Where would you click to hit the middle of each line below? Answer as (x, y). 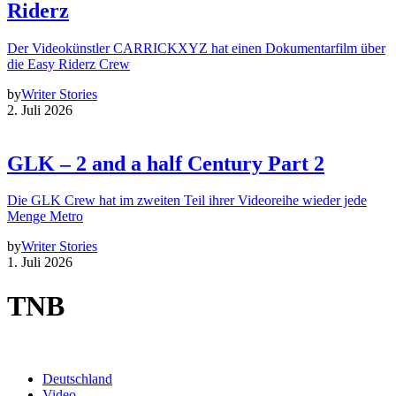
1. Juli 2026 (40, 263)
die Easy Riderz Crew (69, 64)
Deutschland (77, 379)
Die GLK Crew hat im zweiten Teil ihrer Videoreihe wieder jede (187, 201)
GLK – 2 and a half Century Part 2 (166, 163)
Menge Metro (45, 217)
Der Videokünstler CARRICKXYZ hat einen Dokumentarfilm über (196, 48)
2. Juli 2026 (40, 110)
